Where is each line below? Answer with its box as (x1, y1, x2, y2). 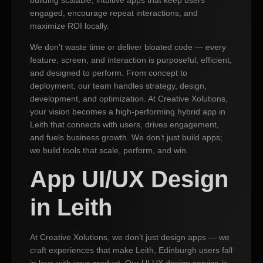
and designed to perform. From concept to (30, 68, 187, 77)
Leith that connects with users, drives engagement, (30, 119, 219, 129)
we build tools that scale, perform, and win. (30, 145, 188, 155)
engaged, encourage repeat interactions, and (30, 8, 198, 18)
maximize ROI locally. (30, 21, 109, 31)
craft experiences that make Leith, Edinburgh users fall (30, 245, 232, 255)
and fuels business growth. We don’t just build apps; (30, 132, 222, 142)
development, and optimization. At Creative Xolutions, (30, 93, 228, 103)
